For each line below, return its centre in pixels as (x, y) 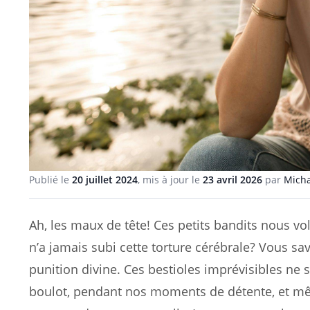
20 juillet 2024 (105, 180)
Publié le (51, 180)
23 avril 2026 (232, 180)
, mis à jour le (170, 180)
